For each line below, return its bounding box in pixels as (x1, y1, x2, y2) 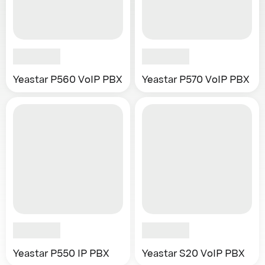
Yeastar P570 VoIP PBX (142, 67, 250, 89)
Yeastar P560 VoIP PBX (13, 67, 122, 89)
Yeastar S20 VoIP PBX (142, 241, 245, 263)
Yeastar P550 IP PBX (13, 241, 109, 263)
